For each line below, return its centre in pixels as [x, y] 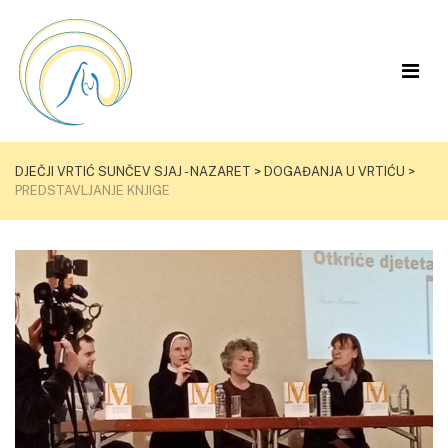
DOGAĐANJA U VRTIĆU [334, 171]
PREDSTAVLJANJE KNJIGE [92, 190]
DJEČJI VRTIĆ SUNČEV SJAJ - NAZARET [133, 171]
